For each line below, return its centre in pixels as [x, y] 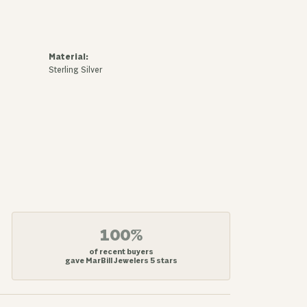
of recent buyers [121, 252]
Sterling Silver [75, 70]
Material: [69, 57]
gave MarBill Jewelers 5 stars [121, 261]
